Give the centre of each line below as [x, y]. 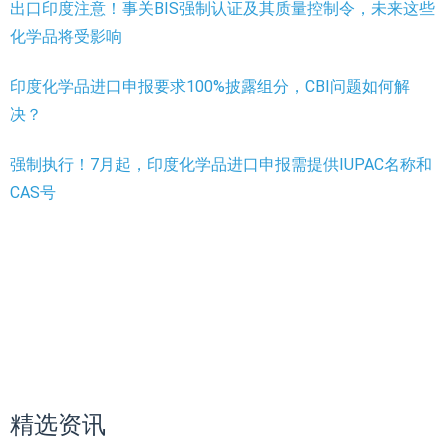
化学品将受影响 [66, 36]
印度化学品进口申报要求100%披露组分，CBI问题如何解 [210, 86]
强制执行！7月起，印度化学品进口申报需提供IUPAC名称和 [221, 164]
